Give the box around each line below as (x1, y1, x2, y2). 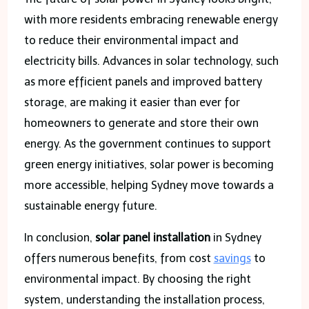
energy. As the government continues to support (23, 137, 271, 150)
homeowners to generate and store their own (23, 116, 259, 130)
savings (213, 251, 251, 265)
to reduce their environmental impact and (23, 33, 239, 47)
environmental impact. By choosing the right (23, 272, 251, 286)
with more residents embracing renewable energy (23, 12, 278, 26)
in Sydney (210, 230, 261, 244)
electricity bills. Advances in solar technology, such (23, 54, 279, 68)
